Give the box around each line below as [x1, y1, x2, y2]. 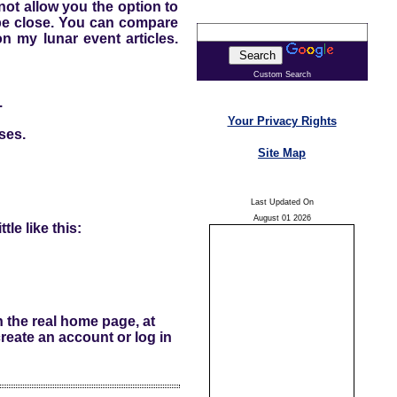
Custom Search [253, 70, 311, 79]
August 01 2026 [253, 214, 311, 222]
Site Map [258, 146, 307, 160]
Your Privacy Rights [227, 114, 337, 128]
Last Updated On [250, 198, 314, 206]
